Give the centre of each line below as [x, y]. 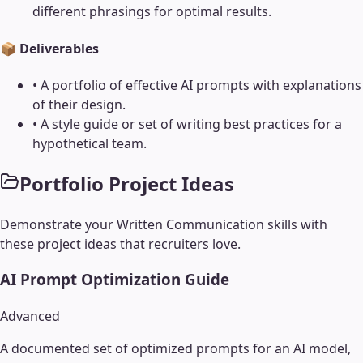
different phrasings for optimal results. [152, 12]
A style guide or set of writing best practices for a [191, 124]
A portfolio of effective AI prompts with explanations [201, 85]
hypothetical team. [90, 143]
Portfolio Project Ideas [127, 183]
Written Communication [190, 224]
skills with [296, 224]
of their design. [79, 104]
